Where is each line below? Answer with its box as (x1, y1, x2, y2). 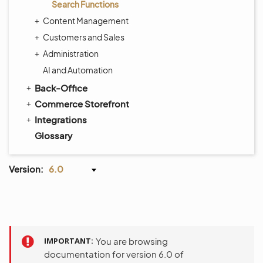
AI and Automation (43, 65, 113, 75)
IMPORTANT (44, 235, 91, 246)
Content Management (43, 15, 129, 26)
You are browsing (96, 235, 168, 247)
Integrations (35, 114, 87, 125)
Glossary (35, 130, 72, 141)
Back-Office (35, 82, 87, 93)
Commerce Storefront (35, 98, 129, 109)
